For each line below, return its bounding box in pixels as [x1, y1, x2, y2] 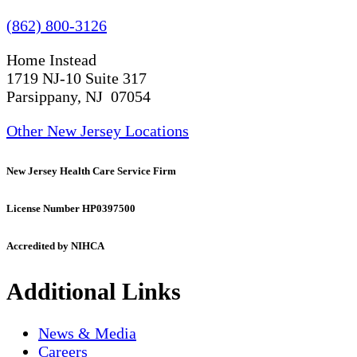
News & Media [38, 324, 136, 343]
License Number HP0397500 [6, 202, 135, 215]
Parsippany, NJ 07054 [6, 87, 151, 105]
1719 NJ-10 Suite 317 [6, 69, 147, 87]
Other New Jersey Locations [6, 121, 189, 139]
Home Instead [6, 50, 96, 69]
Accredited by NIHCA [6, 240, 104, 253]
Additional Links [6, 277, 181, 304]
